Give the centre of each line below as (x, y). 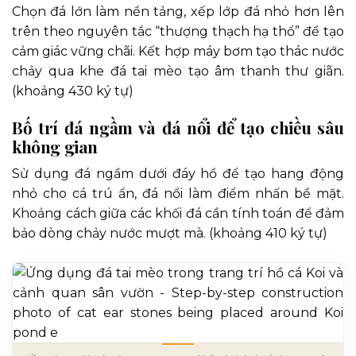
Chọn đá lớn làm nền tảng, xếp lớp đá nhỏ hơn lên (178, 11)
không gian (55, 146)
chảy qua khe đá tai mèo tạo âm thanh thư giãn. (178, 71)
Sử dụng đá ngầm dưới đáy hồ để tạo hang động (178, 174)
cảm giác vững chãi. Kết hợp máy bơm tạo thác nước (178, 51)
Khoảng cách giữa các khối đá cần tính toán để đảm (178, 214)
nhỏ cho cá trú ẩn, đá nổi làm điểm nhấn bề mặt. (178, 194)
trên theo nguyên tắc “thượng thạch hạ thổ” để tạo (178, 31)
